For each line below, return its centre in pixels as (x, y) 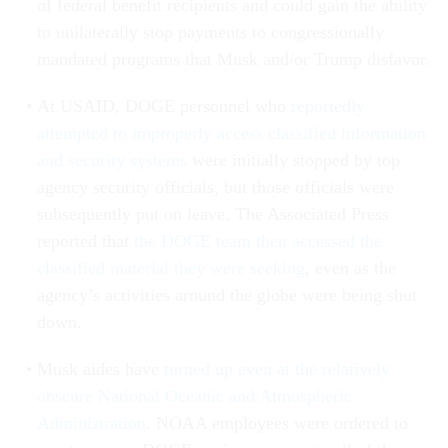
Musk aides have (100, 369)
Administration (91, 423)
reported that (85, 241)
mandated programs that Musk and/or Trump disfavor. (233, 59)
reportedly (327, 106)
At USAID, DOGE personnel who (163, 106)
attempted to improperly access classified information (231, 133)
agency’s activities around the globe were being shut (226, 295)
